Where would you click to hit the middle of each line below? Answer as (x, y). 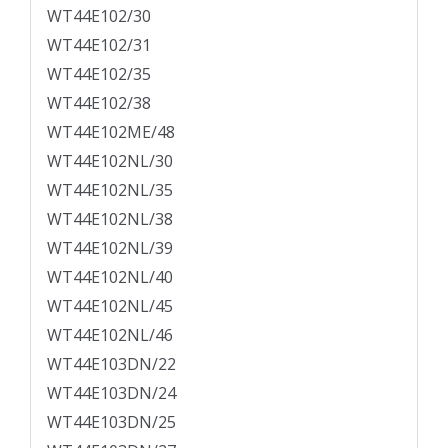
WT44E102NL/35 (110, 190)
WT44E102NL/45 (110, 306)
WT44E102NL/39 (110, 248)
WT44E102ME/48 (111, 132)
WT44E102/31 (99, 45)
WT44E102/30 (99, 16)
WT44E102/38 (99, 103)
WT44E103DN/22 (111, 364)
